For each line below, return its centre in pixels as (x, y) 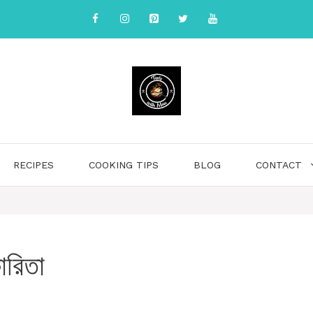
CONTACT (279, 165)
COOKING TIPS (124, 165)
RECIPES (34, 165)
